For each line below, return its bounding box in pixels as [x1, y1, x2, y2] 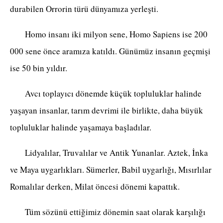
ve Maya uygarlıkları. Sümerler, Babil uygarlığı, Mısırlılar [10, 164, 212, 176]
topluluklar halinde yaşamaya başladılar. [10, 121, 151, 133]
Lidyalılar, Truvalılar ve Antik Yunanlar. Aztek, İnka [10, 147, 208, 159]
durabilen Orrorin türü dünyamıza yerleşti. [10, 3, 158, 15]
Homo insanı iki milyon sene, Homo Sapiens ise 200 [10, 28, 208, 40]
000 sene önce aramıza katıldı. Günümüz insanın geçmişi [10, 45, 211, 57]
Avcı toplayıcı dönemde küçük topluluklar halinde [10, 88, 202, 100]
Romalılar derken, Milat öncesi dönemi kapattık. [10, 181, 180, 193]
